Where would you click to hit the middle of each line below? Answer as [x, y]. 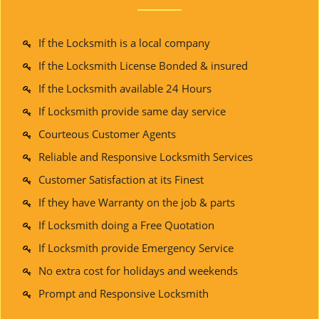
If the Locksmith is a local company [124, 43]
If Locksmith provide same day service [132, 111]
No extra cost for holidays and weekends [138, 271]
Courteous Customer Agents [107, 134]
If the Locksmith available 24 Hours [125, 88]
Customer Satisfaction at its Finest [121, 179]
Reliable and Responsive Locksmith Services [146, 157]
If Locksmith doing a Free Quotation [126, 225]
